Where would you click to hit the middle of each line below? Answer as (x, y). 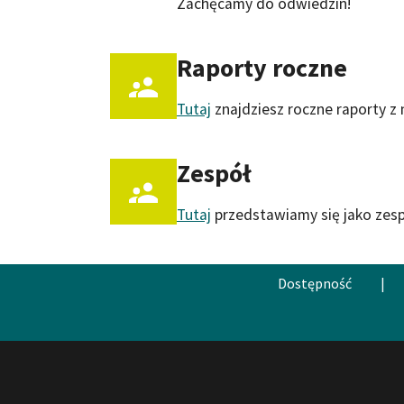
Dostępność (315, 284)
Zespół (213, 173)
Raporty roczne (262, 67)
